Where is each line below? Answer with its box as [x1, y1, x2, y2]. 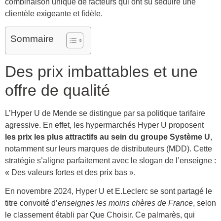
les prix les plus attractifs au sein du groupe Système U [5, 133, 210, 142]
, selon [193, 199, 216, 208]
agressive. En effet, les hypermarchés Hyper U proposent [5, 121, 204, 130]
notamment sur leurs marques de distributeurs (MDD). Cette [5, 145, 212, 153]
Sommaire [10, 34, 54, 44]
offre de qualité [5, 81, 110, 100]
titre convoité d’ [5, 199, 58, 208]
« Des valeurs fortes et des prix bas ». [5, 168, 136, 177]
